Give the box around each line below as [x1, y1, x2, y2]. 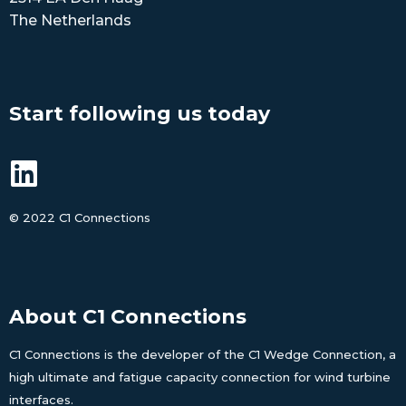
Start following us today [9, 101, 270, 127]
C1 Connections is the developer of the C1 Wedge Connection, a [9, 346, 396, 362]
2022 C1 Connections [19, 210, 150, 226]
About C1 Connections [9, 304, 246, 329]
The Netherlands [9, 12, 131, 30]
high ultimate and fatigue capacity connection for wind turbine [9, 369, 391, 384]
